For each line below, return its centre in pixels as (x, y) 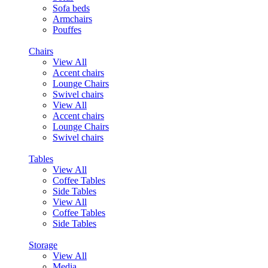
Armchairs (72, 19)
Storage (43, 245)
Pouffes (67, 30)
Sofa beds (71, 8)
